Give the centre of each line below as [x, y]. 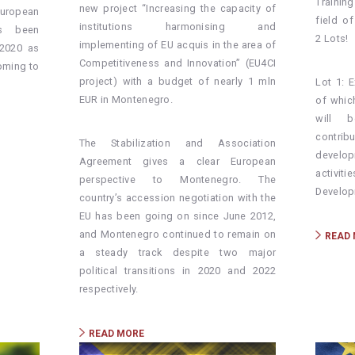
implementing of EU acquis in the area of [177, 45]
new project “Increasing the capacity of [177, 9]
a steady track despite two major [177, 253]
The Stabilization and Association [177, 143]
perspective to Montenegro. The [177, 180]
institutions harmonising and [177, 27]
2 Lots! [332, 39]
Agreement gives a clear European [177, 162]
